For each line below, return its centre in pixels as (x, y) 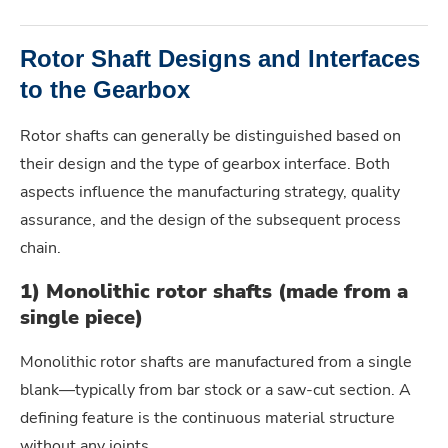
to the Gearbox (105, 89)
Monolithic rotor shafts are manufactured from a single (216, 361)
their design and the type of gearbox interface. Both (205, 163)
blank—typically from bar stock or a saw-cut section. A (215, 389)
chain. (40, 247)
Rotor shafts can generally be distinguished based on (210, 135)
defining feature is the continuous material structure (207, 417)
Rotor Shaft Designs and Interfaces (220, 58)
